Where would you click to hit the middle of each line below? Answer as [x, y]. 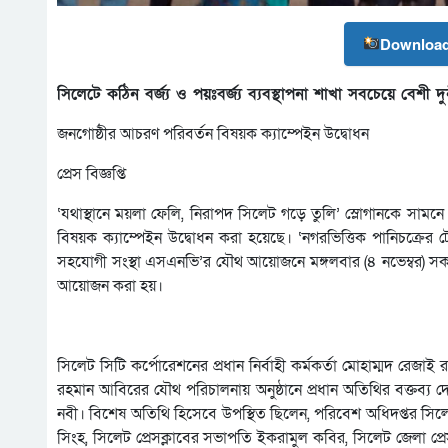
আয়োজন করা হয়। [110, 285]
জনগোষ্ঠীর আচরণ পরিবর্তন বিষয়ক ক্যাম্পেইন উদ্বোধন [213, 133]
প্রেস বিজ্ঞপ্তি [91, 173]
